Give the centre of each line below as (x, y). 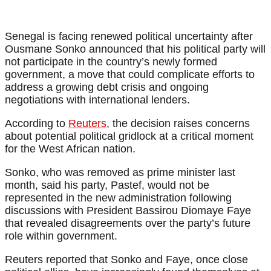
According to (37, 124)
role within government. (61, 236)
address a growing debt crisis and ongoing (107, 87)
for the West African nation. (70, 149)
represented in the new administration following (118, 198)
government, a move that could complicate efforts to (130, 75)
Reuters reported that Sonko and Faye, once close (126, 260)
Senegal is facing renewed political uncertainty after (129, 37)
